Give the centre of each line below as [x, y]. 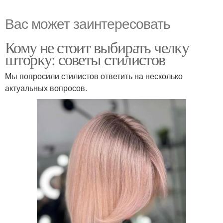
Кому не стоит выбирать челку [97, 47]
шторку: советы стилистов [85, 59]
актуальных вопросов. [46, 88]
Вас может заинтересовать [88, 23]
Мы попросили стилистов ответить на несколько [94, 76]
